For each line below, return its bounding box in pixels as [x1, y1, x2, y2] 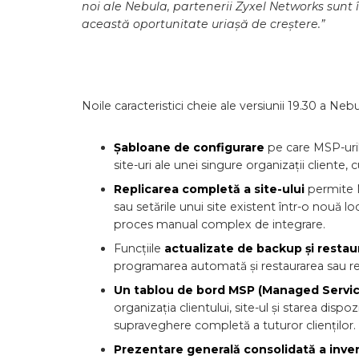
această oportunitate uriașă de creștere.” [82, 17, 325, 31]
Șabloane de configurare [114, 140, 268, 155]
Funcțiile [114, 241, 164, 256]
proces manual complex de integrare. [114, 217, 325, 232]
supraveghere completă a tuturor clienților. [114, 318, 356, 333]
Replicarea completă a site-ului [114, 182, 308, 196]
